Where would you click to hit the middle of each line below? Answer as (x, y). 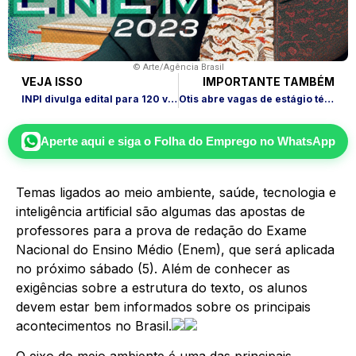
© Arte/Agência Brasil (178, 67)
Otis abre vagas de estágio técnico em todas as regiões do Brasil (329, 99)
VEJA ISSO (52, 81)
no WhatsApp (296, 141)
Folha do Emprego (205, 141)
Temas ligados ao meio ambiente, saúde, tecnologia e (176, 192)
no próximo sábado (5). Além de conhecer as (153, 268)
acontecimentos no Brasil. (94, 325)
